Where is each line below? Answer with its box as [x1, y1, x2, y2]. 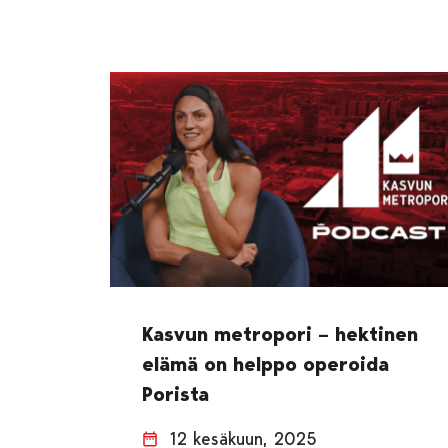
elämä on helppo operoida [142, 351, 390, 376]
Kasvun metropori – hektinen [142, 321, 419, 346]
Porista [142, 381, 210, 406]
